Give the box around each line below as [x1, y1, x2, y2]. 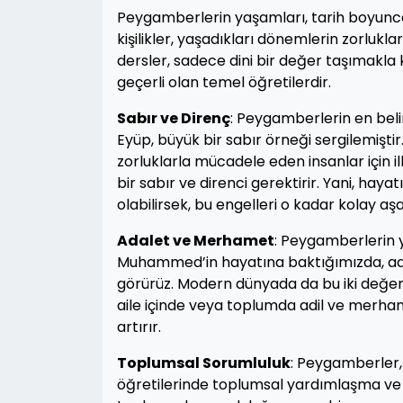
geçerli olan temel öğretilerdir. [117, 72, 331, 93]
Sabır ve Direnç [117, 108, 230, 129]
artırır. [117, 317, 161, 337]
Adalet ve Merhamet [117, 230, 274, 251]
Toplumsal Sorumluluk [117, 353, 291, 373]
